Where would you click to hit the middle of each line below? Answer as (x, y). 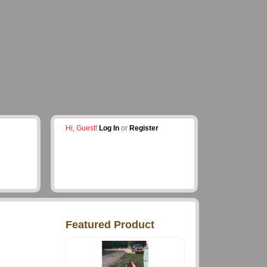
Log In (109, 128)
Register (144, 128)
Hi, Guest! (81, 128)
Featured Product (110, 225)
